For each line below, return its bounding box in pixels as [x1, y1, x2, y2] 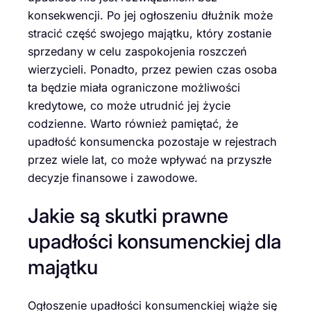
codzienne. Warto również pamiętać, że [28, 116, 238, 131]
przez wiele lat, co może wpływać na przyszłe [28, 152, 271, 167]
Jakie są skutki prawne [28, 203, 228, 228]
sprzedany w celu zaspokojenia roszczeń [28, 44, 247, 58]
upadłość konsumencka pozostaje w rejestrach [28, 134, 277, 149]
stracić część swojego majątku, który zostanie [28, 26, 271, 40]
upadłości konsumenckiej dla [28, 229, 281, 254]
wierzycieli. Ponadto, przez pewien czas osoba [28, 62, 277, 76]
